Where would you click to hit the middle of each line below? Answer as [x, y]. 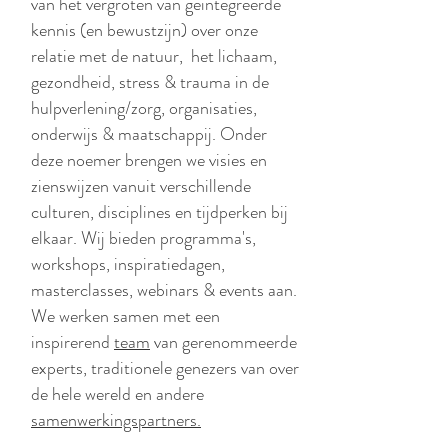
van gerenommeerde [225, 342]
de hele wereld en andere [117, 394]
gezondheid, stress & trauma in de [150, 82]
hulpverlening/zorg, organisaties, [144, 108]
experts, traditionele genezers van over [165, 368]
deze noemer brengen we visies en [149, 160]
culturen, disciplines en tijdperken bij [159, 212]
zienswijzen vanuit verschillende [141, 186]
